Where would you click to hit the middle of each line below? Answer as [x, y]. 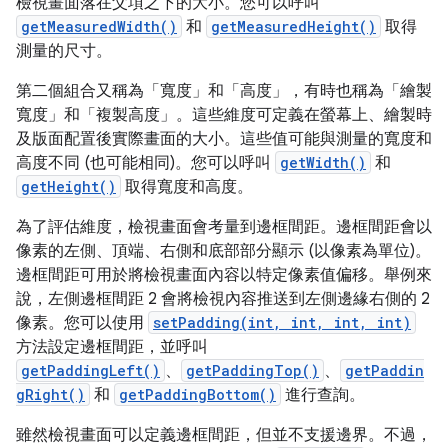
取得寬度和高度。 [187, 187]
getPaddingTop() [252, 371]
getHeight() [68, 187]
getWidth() [323, 163]
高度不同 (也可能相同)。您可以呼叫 [145, 163]
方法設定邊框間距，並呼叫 [112, 347]
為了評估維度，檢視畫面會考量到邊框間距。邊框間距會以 [224, 227]
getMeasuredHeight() [293, 27]
